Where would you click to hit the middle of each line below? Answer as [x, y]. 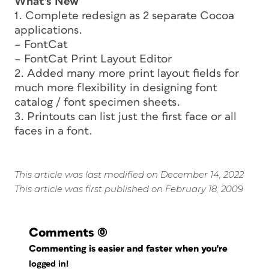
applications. [48, 30]
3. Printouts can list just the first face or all [125, 116]
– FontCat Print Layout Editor [93, 59]
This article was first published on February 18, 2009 [129, 189]
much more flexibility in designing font [116, 88]
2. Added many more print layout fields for [127, 73]
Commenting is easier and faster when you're [130, 248]
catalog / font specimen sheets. [97, 102]
